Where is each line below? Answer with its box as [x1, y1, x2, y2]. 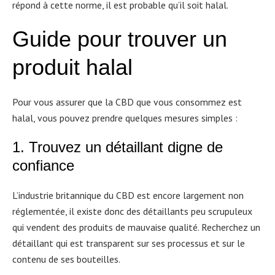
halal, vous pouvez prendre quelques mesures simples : [12, 112, 238, 124]
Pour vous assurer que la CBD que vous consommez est [12, 96, 242, 108]
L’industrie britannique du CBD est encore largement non [12, 189, 244, 201]
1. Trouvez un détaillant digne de [12, 139, 223, 155]
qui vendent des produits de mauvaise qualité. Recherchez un [12, 221, 260, 233]
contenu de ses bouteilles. [12, 253, 120, 265]
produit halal [12, 55, 133, 80]
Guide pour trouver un [12, 26, 227, 52]
